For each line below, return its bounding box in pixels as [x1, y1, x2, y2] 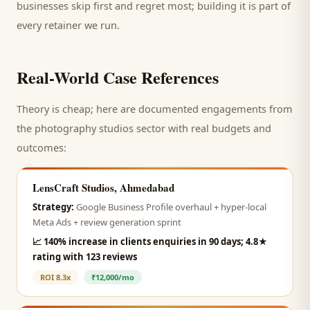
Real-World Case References [17, 65, 219, 89]
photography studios [35, 121, 134, 135]
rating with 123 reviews [33, 250, 137, 263]
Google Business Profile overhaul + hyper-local [76, 201, 266, 213]
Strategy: [33, 201, 74, 213]
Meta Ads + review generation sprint [33, 216, 181, 228]
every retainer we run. [17, 18, 120, 32]
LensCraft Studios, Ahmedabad [33, 180, 174, 195]
